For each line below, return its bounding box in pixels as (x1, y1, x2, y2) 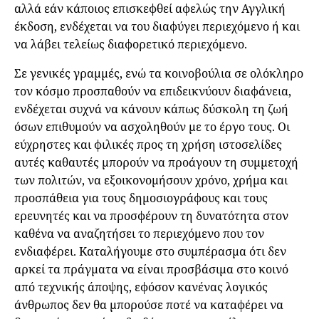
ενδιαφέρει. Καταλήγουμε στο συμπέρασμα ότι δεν (14, 243, 286, 259)
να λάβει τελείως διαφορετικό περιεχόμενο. (14, 36, 247, 52)
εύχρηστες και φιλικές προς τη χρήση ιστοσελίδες (14, 136, 282, 152)
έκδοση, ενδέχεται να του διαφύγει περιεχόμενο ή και (14, 18, 300, 34)
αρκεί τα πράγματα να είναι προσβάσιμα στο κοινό (14, 261, 288, 277)
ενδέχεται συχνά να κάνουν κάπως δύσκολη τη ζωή (14, 100, 288, 117)
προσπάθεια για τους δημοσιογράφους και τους (14, 189, 268, 206)
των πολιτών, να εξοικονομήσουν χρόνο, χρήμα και (14, 172, 288, 188)
